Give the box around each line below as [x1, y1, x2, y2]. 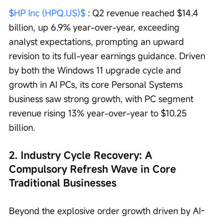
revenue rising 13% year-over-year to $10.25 [9, 107, 189, 119]
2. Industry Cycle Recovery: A [9, 148, 155, 162]
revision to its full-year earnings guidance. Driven [9, 50, 208, 62]
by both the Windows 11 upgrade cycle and [9, 64, 184, 76]
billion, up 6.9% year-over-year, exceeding [9, 21, 182, 34]
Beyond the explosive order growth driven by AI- [9, 205, 205, 217]
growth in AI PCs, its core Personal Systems [9, 78, 185, 91]
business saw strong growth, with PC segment [9, 93, 196, 105]
